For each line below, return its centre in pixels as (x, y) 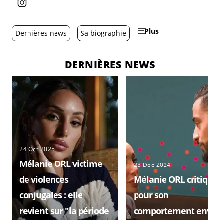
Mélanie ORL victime (61, 164)
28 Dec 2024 (152, 165)
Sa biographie (103, 33)
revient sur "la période (64, 211)
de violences (44, 179)
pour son (151, 195)
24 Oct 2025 (37, 149)
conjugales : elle (51, 195)
